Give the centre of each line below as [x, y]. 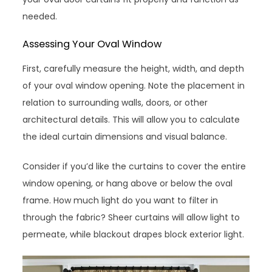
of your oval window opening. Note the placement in [134, 86]
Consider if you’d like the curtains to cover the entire [134, 166]
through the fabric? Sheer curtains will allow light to [131, 217]
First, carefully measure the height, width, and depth [134, 69]
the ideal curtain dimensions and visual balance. [125, 137]
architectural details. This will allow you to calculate [131, 120]
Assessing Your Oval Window [92, 44]
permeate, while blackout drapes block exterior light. [134, 234]
